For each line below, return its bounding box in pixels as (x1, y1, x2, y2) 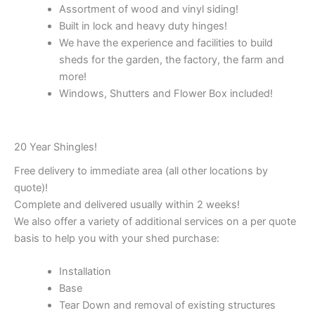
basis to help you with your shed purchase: (14, 231, 219, 245)
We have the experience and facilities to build (58, 36, 273, 49)
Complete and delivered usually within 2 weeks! (14, 198, 240, 211)
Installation (58, 264, 111, 278)
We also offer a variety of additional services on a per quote (14, 214, 296, 228)
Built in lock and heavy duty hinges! (58, 19, 227, 32)
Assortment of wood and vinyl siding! (58, 2, 238, 15)
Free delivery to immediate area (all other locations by (14, 164, 268, 177)
